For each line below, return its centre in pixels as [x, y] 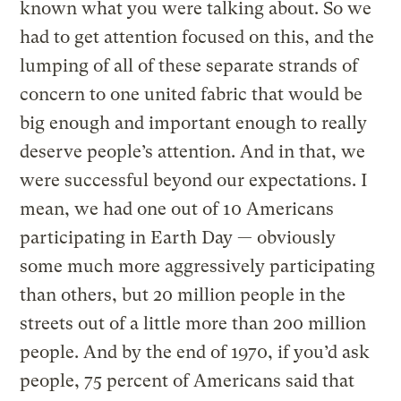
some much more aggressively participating [198, 266]
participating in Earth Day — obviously [178, 237]
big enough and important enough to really [194, 123]
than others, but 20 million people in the [183, 294]
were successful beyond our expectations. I [194, 180]
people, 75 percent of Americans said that [188, 380]
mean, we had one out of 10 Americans [177, 209]
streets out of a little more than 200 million [193, 323]
